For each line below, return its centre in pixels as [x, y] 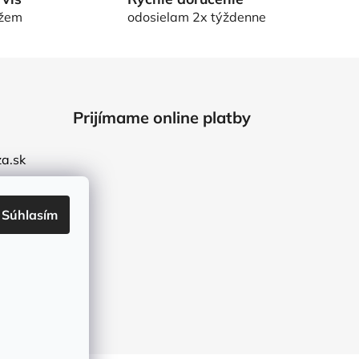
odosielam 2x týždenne [196, 17]
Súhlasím [30, 215]
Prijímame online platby [161, 117]
